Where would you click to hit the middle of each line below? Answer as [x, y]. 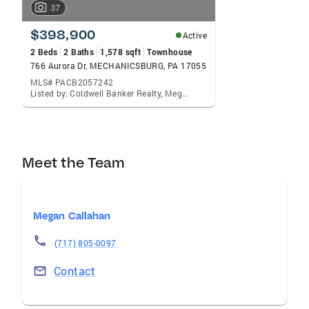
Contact [75, 271]
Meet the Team [74, 162]
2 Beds [44, 52]
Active [195, 35]
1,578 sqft [121, 52]
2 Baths [79, 52]
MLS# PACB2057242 [72, 82]
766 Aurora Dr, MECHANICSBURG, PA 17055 [119, 66]
